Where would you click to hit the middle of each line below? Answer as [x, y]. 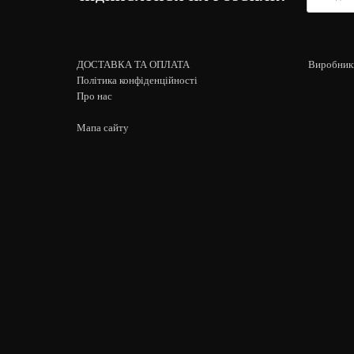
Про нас [94, 96]
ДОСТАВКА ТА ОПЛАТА [133, 64]
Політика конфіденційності [137, 80]
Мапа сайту [103, 127]
